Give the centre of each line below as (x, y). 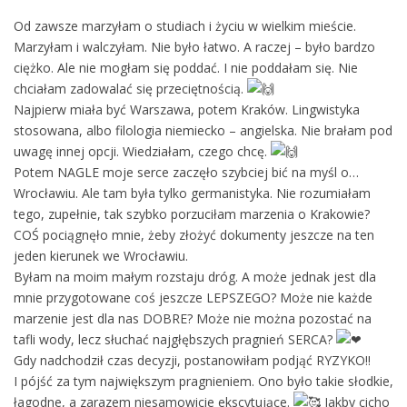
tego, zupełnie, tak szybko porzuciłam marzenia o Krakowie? (192, 213)
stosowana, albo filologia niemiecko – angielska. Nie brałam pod (203, 130)
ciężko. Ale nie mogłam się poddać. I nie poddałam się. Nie (186, 67)
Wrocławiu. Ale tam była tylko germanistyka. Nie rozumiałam (192, 193)
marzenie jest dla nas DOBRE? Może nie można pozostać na (193, 318)
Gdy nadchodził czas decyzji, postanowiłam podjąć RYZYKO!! (192, 360)
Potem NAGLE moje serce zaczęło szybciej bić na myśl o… (186, 172)
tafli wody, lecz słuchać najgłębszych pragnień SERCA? (175, 339)
